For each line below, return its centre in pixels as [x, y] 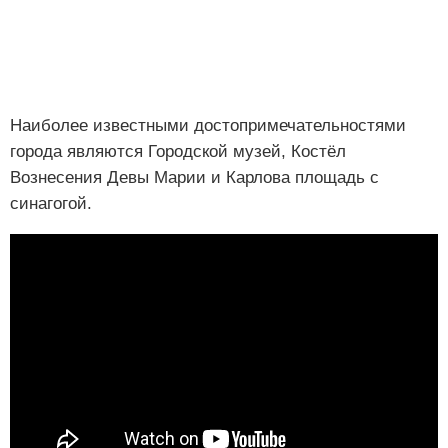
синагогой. [51, 204]
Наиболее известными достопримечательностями [208, 126]
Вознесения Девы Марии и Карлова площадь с [194, 178]
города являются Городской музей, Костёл [178, 152]
